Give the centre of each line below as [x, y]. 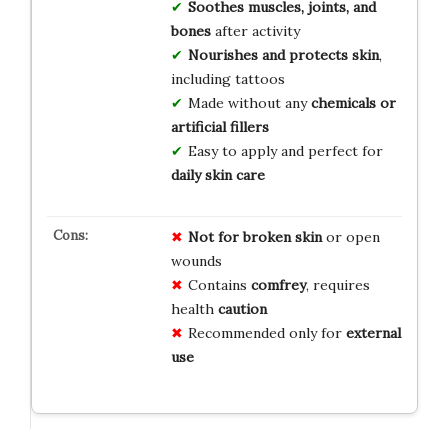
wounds [196, 260]
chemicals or [353, 102]
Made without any [249, 102]
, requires [337, 284]
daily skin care [217, 174]
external [373, 332]
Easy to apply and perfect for [285, 150]
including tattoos [227, 78]
